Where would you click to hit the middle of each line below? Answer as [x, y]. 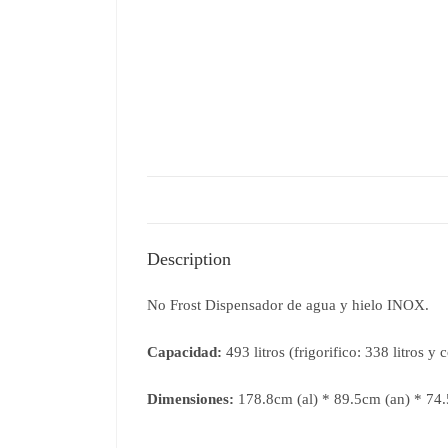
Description [188, 258]
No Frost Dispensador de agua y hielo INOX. [287, 304]
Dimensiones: [190, 398]
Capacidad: [184, 351]
